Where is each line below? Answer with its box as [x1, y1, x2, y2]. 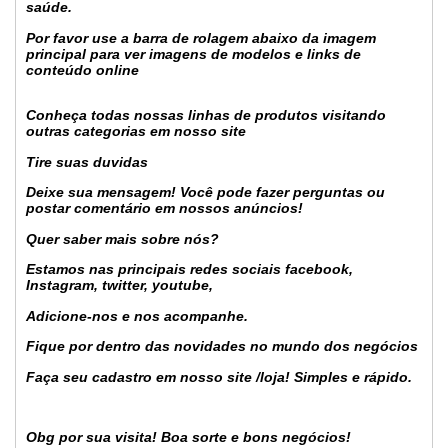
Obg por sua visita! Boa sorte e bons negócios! [26, 428, 351, 445]
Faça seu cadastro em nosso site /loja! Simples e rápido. [26, 368, 412, 385]
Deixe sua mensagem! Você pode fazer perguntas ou [26, 184, 385, 201]
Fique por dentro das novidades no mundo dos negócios [26, 338, 418, 355]
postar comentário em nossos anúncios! [26, 200, 303, 217]
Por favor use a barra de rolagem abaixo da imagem [26, 29, 376, 46]
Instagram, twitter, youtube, [26, 277, 213, 294]
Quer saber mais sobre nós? [26, 230, 219, 247]
